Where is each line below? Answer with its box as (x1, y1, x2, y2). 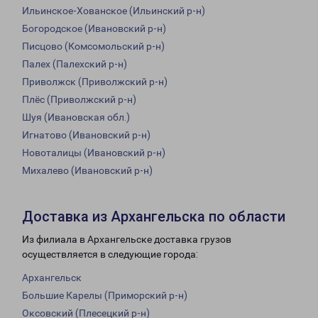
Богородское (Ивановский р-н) (22, 23, 166, 35)
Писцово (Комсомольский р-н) (22, 40, 165, 53)
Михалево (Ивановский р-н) (22, 165, 153, 177)
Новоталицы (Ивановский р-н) (22, 147, 165, 159)
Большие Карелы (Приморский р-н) (22, 290, 187, 302)
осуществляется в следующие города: (22, 248, 198, 261)
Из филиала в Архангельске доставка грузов (22, 234, 231, 246)
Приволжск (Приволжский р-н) (22, 76, 168, 88)
